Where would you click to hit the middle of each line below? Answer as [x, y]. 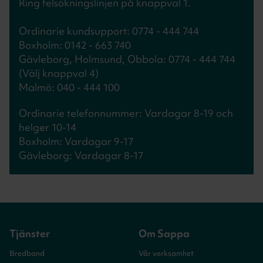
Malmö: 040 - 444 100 [69, 87]
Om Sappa [164, 233]
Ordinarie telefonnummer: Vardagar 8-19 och [126, 113]
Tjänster [30, 233]
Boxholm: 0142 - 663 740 [75, 45]
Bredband [27, 253]
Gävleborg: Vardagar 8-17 [81, 155]
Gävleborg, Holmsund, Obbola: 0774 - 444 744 [127, 59]
